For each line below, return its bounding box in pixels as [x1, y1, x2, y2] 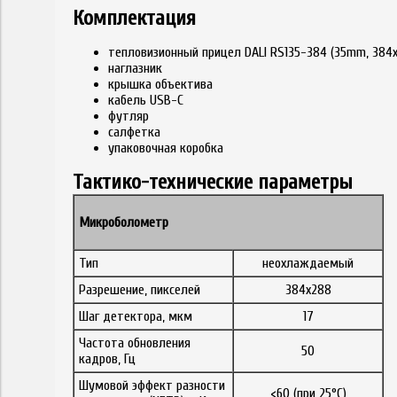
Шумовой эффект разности [79, 377, 225, 393]
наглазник [108, 59, 162, 76]
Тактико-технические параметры [73, 169, 353, 194]
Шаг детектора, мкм [79, 307, 192, 324]
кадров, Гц [79, 350, 136, 367]
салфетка [108, 123, 160, 140]
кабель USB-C [108, 91, 183, 108]
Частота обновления [79, 334, 191, 351]
